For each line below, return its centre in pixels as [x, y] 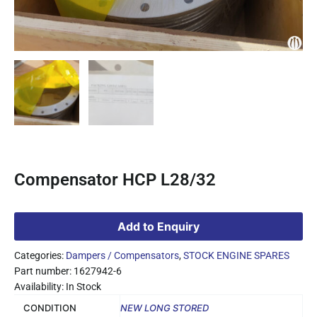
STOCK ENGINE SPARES [236, 255]
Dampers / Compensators [122, 255]
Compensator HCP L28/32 [115, 180]
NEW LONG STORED [165, 307]
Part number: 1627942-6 [68, 271]
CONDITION [50, 307]
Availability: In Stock [58, 286]
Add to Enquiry [158, 226]
